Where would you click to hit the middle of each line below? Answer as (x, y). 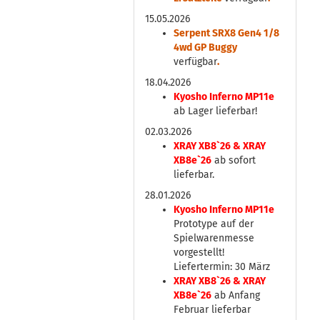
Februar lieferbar (212, 310)
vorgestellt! (199, 252)
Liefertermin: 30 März (222, 267)
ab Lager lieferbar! (215, 111)
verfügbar (195, 62)
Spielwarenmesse (214, 238)
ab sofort (234, 160)
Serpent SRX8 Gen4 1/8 (226, 33)
